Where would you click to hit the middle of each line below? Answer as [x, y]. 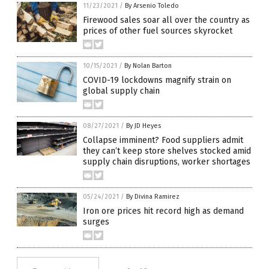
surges [96, 222]
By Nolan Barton [148, 66]
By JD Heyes [144, 126]
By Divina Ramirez [153, 197]
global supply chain [121, 91]
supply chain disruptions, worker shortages [167, 162]
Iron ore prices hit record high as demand [163, 211]
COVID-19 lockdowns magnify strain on [157, 80]
